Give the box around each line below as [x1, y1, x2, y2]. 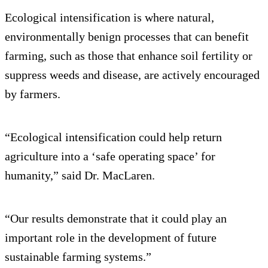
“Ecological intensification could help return [5, 130, 222, 144]
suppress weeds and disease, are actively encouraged [5, 68, 260, 81]
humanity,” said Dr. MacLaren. [5, 168, 155, 182]
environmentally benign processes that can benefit [5, 29, 249, 43]
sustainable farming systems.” [5, 249, 151, 263]
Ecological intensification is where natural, [5, 10, 214, 24]
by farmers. [5, 87, 60, 100]
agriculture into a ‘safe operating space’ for [5, 149, 215, 163]
